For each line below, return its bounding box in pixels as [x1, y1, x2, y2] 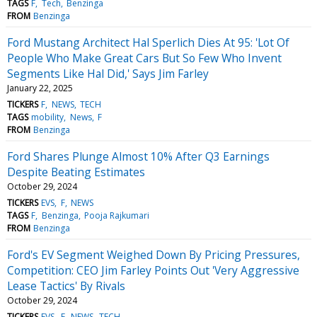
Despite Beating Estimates [7, 163, 145, 180]
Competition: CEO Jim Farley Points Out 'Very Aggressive [7, 262, 299, 278]
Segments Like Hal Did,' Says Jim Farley [7, 65, 209, 81]
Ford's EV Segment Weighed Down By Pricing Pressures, [7, 246, 300, 263]
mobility [31, 110, 64, 123]
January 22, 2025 [7, 81, 73, 94]
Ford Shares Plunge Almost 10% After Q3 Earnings [7, 148, 270, 164]
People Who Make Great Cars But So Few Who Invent [7, 50, 282, 66]
